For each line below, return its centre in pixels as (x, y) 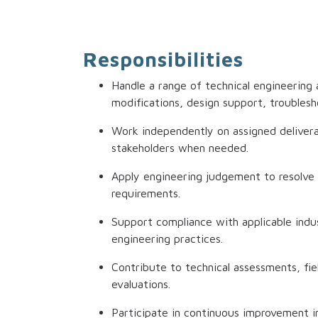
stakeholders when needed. (180, 148)
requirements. (146, 193)
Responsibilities (163, 60)
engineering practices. (167, 239)
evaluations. (141, 284)
